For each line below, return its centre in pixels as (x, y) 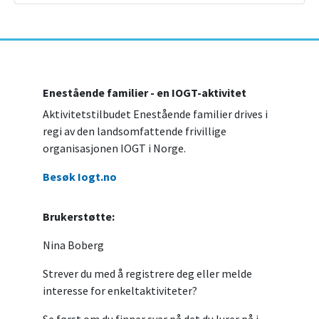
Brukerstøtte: (79, 217)
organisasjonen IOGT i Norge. (114, 148)
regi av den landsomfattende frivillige (135, 131)
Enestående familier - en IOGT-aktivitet (145, 93)
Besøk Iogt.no (80, 177)
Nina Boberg (73, 245)
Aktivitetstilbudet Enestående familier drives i (155, 114)
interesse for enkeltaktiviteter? (120, 291)
